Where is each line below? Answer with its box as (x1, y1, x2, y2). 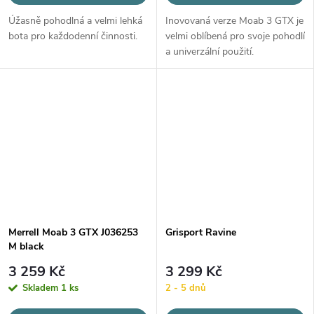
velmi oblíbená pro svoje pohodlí (165, 29, 305, 43)
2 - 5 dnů (165, 281, 206, 294)
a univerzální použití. (165, 45, 254, 59)
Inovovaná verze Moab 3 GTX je (165, 14, 303, 28)
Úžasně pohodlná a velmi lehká (8, 14, 142, 28)
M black (8, 240, 44, 254)
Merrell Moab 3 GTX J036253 (8, 226, 138, 240)
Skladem (22, 281, 61, 294)
